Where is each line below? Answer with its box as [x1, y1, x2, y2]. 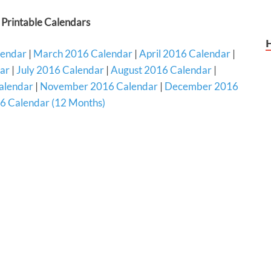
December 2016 [165, 80, 238, 93]
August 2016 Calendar [110, 64, 212, 77]
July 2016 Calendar [16, 64, 104, 77]
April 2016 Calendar [139, 47, 230, 60]
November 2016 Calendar [40, 80, 158, 93]
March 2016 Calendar [33, 47, 132, 60]
